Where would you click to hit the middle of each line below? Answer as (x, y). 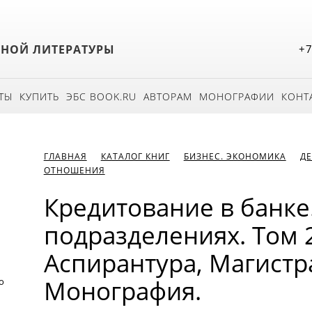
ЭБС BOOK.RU (101, 96)
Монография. (122, 291)
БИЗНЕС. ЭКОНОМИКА (235, 156)
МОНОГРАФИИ (237, 96)
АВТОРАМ (168, 96)
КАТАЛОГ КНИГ (135, 156)
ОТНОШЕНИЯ (74, 170)
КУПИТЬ (39, 96)
